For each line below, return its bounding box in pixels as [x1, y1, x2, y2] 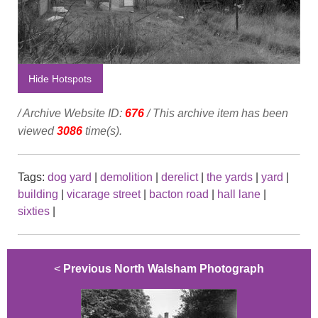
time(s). [82, 124, 122, 137]
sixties [18, 204, 50, 217]
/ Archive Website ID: [18, 106, 125, 119]
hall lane [217, 187, 261, 200]
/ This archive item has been [144, 106, 288, 119]
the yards [207, 170, 253, 183]
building [18, 187, 58, 200]
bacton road [149, 187, 209, 200]
